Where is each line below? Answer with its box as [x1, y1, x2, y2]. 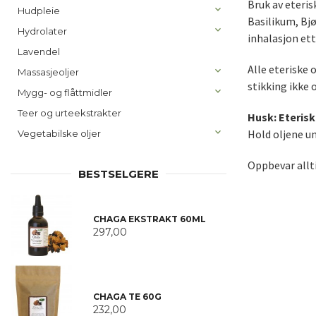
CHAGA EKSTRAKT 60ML [92, 213, 206, 224]
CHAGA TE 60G [92, 291, 162, 303]
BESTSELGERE [78, 167, 159, 181]
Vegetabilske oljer [18, 128, 101, 139]
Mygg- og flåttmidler [18, 87, 112, 98]
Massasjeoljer [18, 66, 79, 78]
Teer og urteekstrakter [18, 107, 121, 119]
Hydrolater [18, 25, 67, 37]
